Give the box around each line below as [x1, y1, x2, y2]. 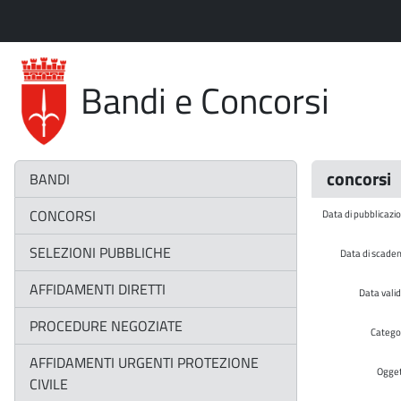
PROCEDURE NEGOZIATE [30, 315, 183, 337]
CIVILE [30, 373, 68, 396]
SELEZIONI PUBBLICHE [30, 242, 171, 264]
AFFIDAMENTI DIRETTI [30, 278, 166, 301]
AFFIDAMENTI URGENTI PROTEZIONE [30, 352, 259, 374]
